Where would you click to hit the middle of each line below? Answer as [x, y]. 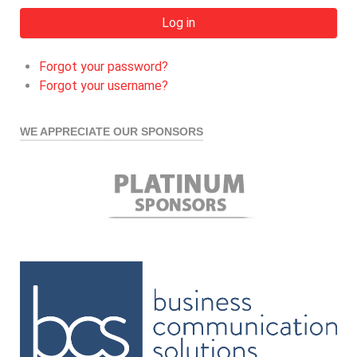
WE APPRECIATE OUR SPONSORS [112, 132]
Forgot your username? [104, 86]
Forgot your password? [104, 67]
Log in [178, 23]
